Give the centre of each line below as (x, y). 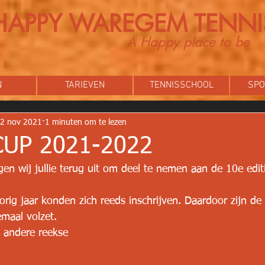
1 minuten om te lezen (86, 122)
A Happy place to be (188, 42)
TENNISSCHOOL (181, 85)
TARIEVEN (85, 85)
